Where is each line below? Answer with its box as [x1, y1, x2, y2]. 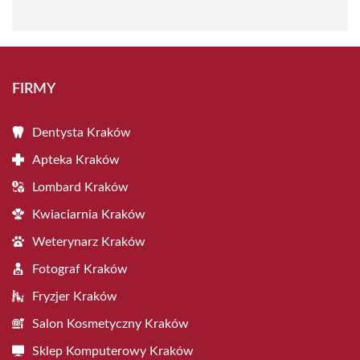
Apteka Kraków [32, 153, 120, 166]
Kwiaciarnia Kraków [32, 208, 145, 221]
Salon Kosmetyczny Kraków [32, 317, 189, 330]
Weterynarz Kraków [32, 235, 145, 248]
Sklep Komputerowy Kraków [32, 345, 194, 358]
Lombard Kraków [32, 181, 129, 194]
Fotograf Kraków [32, 263, 128, 276]
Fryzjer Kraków [32, 290, 117, 303]
